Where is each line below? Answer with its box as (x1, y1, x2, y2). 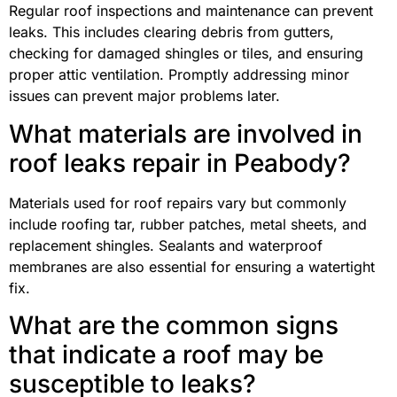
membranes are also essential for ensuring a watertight (9, 257, 375, 276)
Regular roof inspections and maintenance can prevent (9, 2, 373, 20)
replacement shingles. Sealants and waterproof (9, 236, 323, 254)
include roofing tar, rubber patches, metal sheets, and (9, 214, 367, 233)
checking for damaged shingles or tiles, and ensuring (9, 44, 363, 63)
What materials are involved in (9, 118, 362, 149)
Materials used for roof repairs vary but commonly (9, 193, 346, 212)
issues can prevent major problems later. (9, 87, 280, 105)
